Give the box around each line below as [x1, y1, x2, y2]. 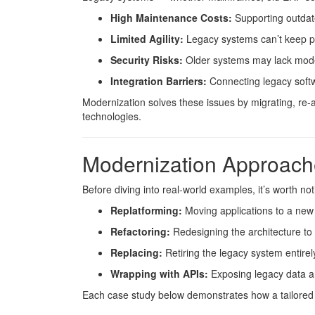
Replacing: [110, 245, 162, 259]
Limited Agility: [110, 32, 184, 46]
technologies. [82, 109, 141, 123]
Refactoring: [110, 224, 170, 238]
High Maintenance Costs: [110, 11, 232, 25]
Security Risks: [110, 53, 183, 67]
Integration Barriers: [110, 74, 207, 88]
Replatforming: [110, 203, 182, 217]
